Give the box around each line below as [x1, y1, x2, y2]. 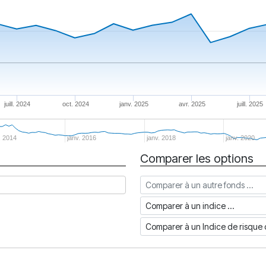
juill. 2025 [236, 100, 264, 107]
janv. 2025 [118, 100, 148, 107]
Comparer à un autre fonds [140, 176, 252, 188]
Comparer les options [140, 151, 254, 166]
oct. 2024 [62, 100, 89, 107]
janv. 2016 [66, 134, 96, 141]
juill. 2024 [4, 100, 31, 107]
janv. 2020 [225, 134, 255, 141]
